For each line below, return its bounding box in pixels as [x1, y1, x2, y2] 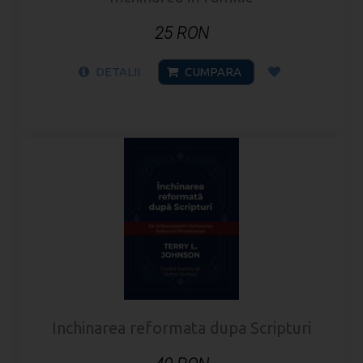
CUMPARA [185, 65, 241, 79]
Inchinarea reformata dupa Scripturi [52, 318, 311, 337]
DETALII [96, 65, 140, 79]
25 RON [154, 23, 209, 43]
